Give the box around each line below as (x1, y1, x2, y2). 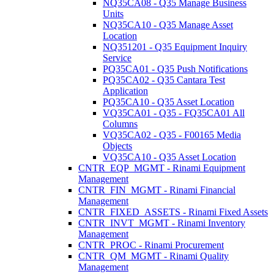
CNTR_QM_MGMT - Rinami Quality (78, 251, 229, 261)
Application (103, 86, 148, 96)
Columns (103, 119, 138, 129)
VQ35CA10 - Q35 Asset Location (103, 152, 236, 162)
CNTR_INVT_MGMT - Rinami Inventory (78, 218, 245, 228)
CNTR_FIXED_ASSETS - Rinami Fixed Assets (78, 207, 268, 217)
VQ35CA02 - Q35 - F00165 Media (103, 130, 241, 140)
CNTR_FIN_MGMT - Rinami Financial (78, 185, 235, 195)
